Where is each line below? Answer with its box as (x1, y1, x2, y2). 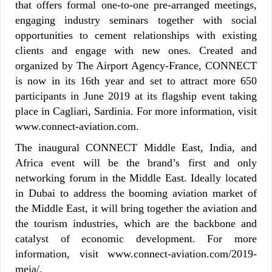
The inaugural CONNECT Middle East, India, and (15, 141, 257, 154)
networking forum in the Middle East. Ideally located (15, 171, 257, 184)
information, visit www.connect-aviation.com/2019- (15, 247, 257, 260)
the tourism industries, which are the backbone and (15, 217, 257, 229)
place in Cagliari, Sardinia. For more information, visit (15, 104, 257, 117)
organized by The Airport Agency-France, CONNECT (15, 59, 257, 72)
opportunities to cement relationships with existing (15, 29, 257, 41)
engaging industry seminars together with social (15, 13, 257, 26)
